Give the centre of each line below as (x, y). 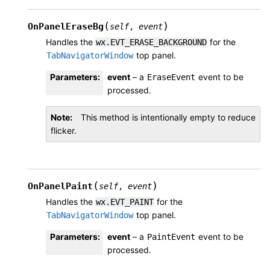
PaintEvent (171, 237)
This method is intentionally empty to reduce (168, 118)
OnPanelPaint (60, 187)
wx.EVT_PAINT (125, 202)
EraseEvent (171, 77)
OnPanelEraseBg (66, 27)
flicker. (64, 131)
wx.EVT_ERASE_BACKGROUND (151, 42)
